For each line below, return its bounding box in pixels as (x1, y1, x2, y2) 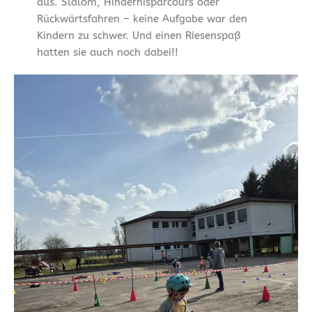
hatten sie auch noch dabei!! (36, 45, 178, 58)
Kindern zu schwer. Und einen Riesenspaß (36, 29, 240, 42)
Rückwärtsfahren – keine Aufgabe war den (36, 12, 247, 25)
